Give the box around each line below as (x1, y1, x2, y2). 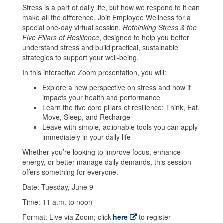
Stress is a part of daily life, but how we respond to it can (22, 2, 200, 13)
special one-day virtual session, (22, 22, 123, 33)
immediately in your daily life (42, 132, 131, 142)
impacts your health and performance (42, 92, 160, 103)
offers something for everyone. (22, 167, 118, 177)
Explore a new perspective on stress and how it (42, 82, 191, 93)
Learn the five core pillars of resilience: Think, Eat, (42, 102, 200, 112)
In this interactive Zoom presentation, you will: (22, 67, 166, 78)
